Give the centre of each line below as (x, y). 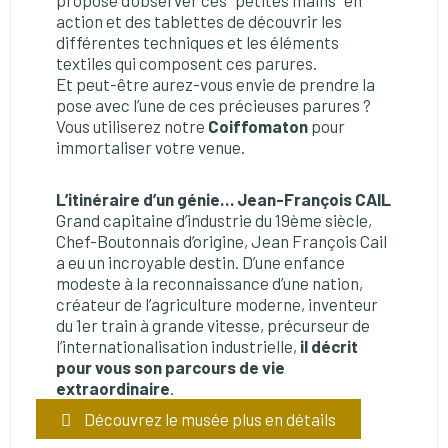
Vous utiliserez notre (132, 126)
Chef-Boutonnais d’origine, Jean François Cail (221, 241)
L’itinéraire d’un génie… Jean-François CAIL (223, 199)
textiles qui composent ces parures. (186, 63)
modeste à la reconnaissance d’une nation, (209, 283)
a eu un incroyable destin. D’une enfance (200, 262)
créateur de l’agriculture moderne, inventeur (217, 304)
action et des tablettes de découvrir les (199, 21)
